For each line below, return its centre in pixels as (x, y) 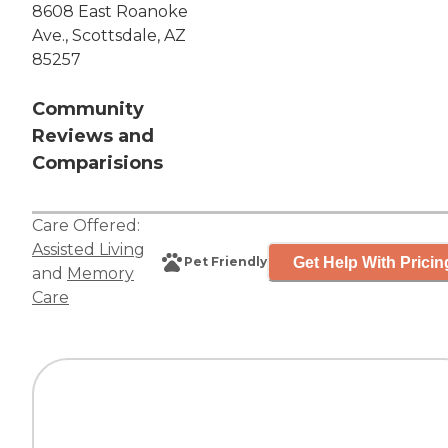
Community (88, 109)
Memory (100, 274)
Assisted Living (88, 250)
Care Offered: (86, 226)
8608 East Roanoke (110, 12)
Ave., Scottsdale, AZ (109, 36)
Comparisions (97, 163)
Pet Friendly (225, 262)
